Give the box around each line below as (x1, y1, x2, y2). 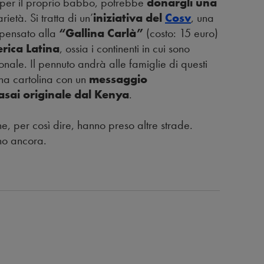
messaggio (89, 71, 147, 87)
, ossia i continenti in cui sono (60, 41, 190, 57)
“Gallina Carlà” (59, 25, 143, 41)
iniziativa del (93, 10, 165, 26)
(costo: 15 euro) (143, 25, 218, 41)
